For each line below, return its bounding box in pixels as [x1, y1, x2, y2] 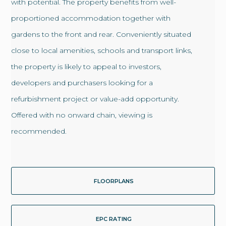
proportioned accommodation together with [11, 14, 171, 23]
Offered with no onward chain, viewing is [11, 110, 153, 120]
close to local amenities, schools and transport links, [11, 46, 193, 55]
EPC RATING [95, 215, 132, 223]
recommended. [11, 127, 67, 136]
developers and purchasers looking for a [11, 78, 153, 88]
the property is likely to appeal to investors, [11, 62, 162, 72]
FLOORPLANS [93, 178, 134, 185]
